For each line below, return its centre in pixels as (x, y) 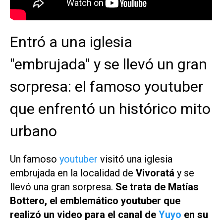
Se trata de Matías (157, 187)
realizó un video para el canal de (84, 215)
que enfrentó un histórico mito (110, 109)
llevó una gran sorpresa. (63, 187)
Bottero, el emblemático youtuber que (95, 201)
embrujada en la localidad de (73, 173)
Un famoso (35, 159)
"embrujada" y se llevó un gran (109, 64)
